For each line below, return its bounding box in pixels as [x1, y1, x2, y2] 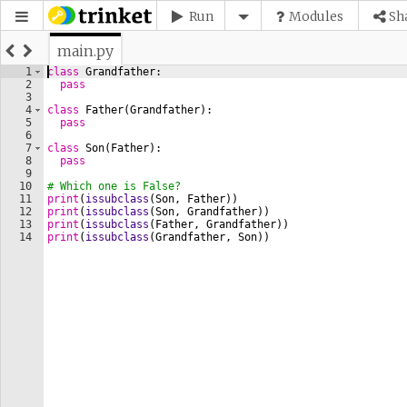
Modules [289, 8, 344, 25]
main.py [57, 42, 114, 60]
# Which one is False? [47, 180, 181, 194]
